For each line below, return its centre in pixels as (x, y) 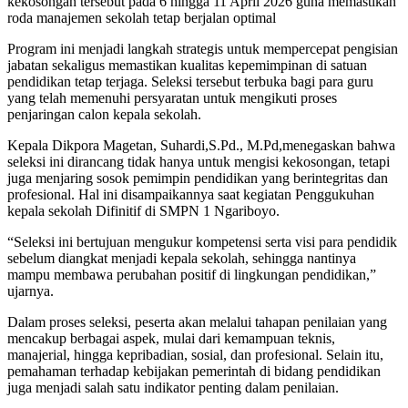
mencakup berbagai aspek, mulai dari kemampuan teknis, (171, 339)
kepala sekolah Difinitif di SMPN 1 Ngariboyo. (143, 211)
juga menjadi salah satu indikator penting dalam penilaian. (173, 388)
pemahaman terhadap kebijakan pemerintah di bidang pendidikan (194, 372)
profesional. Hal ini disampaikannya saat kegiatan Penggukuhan (191, 195)
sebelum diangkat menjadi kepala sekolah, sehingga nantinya (182, 259)
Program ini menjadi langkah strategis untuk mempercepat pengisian (203, 49)
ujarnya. (31, 291)
